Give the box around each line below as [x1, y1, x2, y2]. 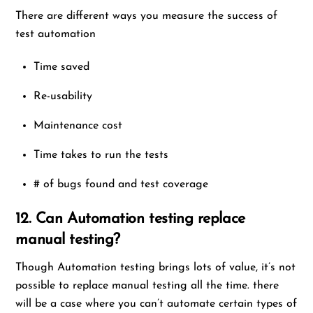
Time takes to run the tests [34, 149, 168, 161]
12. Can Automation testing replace [15, 211, 245, 226]
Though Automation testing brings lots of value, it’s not [15, 261, 296, 273]
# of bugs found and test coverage [34, 178, 208, 190]
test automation [15, 28, 96, 40]
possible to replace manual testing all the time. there [15, 279, 279, 291]
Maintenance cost [34, 119, 122, 131]
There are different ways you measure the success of [15, 10, 278, 22]
